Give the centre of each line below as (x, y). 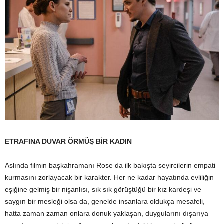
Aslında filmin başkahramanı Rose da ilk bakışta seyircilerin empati (110, 165)
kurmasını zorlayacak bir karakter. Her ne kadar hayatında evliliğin (109, 177)
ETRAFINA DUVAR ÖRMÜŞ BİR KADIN (68, 141)
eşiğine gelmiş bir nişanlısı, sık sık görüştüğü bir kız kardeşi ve (103, 189)
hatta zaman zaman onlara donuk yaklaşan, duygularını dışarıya (107, 213)
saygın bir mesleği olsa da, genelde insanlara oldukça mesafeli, (105, 201)
